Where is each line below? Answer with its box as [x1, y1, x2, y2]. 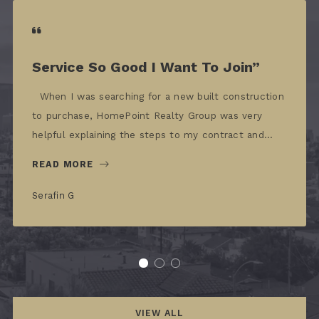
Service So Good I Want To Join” [32, 59, 260, 76]
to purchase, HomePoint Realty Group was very [32, 109, 262, 121]
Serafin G [32, 189, 75, 201]
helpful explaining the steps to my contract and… [32, 128, 273, 140]
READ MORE [32, 158, 94, 169]
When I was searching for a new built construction [32, 90, 284, 102]
